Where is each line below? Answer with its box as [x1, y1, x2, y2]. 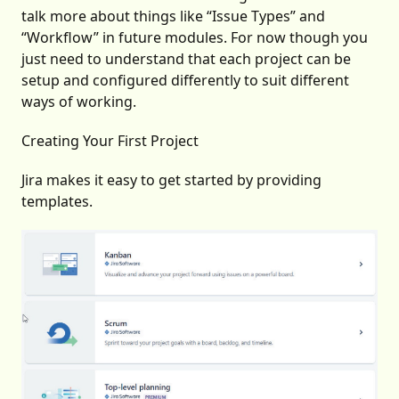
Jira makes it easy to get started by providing [21, 169, 322, 190]
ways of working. [21, 91, 136, 111]
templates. [21, 191, 93, 211]
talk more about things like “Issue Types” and [21, 5, 325, 26]
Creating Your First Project [21, 130, 199, 151]
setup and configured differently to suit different [21, 69, 349, 90]
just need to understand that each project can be [21, 48, 351, 69]
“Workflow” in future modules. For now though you [21, 27, 368, 47]
